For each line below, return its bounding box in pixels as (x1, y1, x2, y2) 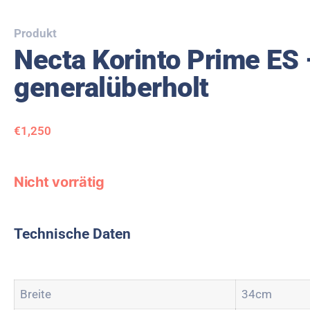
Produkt (14, 26, 57, 40)
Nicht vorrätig (14, 173, 104, 190)
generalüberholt (14, 71, 209, 104)
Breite (20, 286, 51, 301)
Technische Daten (14, 225, 131, 242)
